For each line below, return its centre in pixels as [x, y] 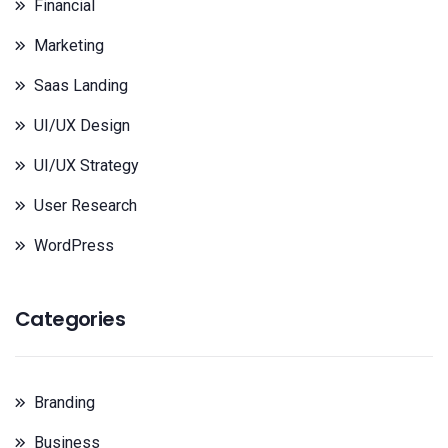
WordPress [74, 245]
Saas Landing [81, 85]
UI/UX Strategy [86, 165]
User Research [85, 205]
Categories [70, 319]
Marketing [69, 45]
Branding [64, 402]
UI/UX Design [82, 125]
